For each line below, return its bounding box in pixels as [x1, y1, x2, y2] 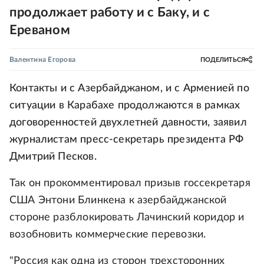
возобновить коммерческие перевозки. [9, 229, 206, 240]
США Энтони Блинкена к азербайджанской [9, 195, 227, 206]
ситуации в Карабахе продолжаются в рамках [9, 100, 240, 111]
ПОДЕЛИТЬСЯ [200, 56, 245, 63]
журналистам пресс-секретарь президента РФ [9, 134, 244, 145]
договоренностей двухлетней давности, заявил [9, 117, 247, 128]
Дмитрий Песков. [9, 151, 97, 162]
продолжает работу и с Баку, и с [9, 6, 210, 19]
